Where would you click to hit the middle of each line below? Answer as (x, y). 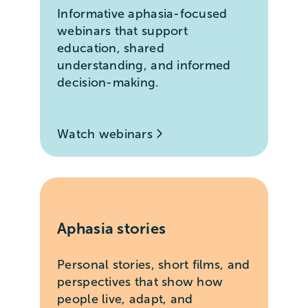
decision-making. (108, 83)
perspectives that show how (140, 282)
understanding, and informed (144, 66)
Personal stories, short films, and (154, 264)
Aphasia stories (112, 228)
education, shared (111, 48)
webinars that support (122, 31)
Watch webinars (107, 134)
